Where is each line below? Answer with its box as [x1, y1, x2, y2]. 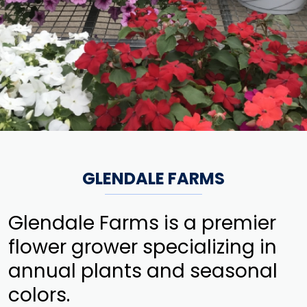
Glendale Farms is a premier [8, 209, 276, 236]
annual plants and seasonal [8, 257, 278, 284]
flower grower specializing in [8, 233, 277, 260]
